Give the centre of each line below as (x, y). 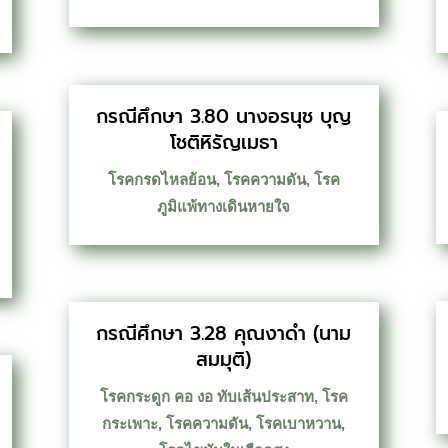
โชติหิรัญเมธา (223, 142)
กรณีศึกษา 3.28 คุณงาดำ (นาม (224, 333)
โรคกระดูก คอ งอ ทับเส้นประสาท (206, 396)
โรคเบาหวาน (299, 423)
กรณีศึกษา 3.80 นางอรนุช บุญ (224, 116)
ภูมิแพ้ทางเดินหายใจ (224, 206)
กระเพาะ (130, 423)
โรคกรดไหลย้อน (161, 179)
